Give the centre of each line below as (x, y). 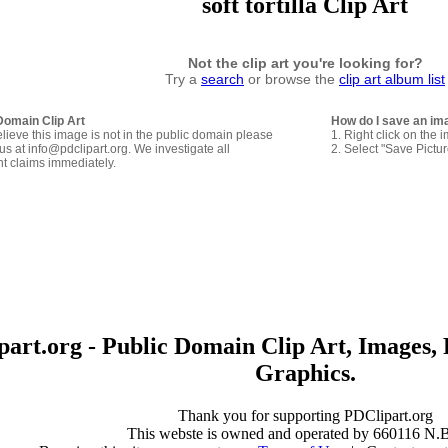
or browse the (291, 78)
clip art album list (392, 78)
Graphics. (305, 372)
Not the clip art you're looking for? (305, 62)
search (222, 78)
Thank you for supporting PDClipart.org (305, 415)
